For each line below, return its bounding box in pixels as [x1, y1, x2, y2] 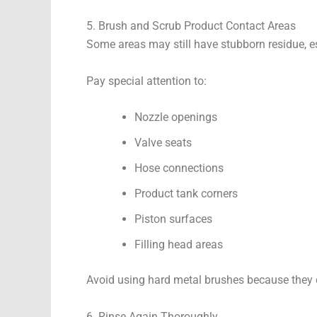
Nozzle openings [134, 110, 217, 125]
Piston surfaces [134, 212, 212, 226]
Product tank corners [134, 187, 238, 201]
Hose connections [134, 161, 224, 175]
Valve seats [134, 136, 192, 150]
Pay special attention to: [86, 74, 207, 88]
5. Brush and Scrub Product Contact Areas [86, 19, 296, 33]
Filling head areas [134, 238, 223, 252]
